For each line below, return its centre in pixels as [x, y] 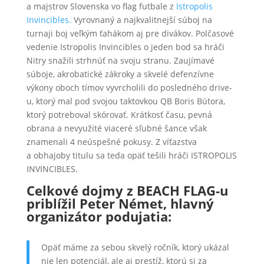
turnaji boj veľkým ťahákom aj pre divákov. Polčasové [130, 33]
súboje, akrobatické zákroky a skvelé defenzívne [120, 74]
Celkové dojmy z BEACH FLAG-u [127, 190]
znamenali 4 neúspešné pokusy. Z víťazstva [111, 142]
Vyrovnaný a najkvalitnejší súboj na [141, 20]
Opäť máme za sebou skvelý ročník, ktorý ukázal [135, 247]
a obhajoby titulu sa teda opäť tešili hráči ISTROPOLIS [131, 155]
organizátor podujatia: [99, 216]
